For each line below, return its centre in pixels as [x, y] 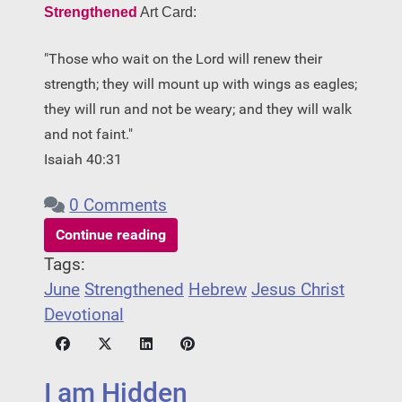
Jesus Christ [298, 289]
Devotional [84, 315]
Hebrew [218, 289]
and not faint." [88, 134]
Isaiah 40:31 [83, 159]
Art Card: [167, 12]
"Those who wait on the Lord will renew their [183, 58]
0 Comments [118, 205]
